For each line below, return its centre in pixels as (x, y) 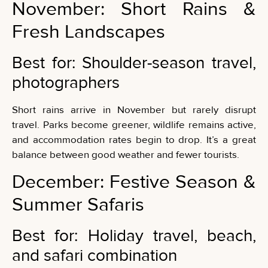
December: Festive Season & (134, 182)
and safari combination (95, 255)
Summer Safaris (78, 205)
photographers (66, 83)
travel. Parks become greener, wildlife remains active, (134, 125)
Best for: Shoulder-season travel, (134, 63)
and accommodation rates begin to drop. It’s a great (134, 140)
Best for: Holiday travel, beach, (134, 235)
